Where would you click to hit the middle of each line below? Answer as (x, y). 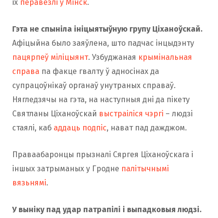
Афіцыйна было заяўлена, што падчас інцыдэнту (103, 43)
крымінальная (165, 57)
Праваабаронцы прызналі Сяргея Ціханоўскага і (103, 154)
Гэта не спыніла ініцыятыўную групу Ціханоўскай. (107, 29)
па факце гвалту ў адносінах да (99, 71)
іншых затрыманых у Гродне (67, 168)
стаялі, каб (33, 127)
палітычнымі (145, 168)
